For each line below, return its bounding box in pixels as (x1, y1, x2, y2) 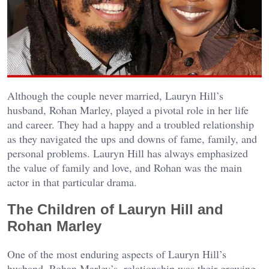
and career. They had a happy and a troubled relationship (7, 117, 254, 132)
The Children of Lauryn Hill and (7, 201, 223, 218)
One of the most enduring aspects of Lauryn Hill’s (7, 247, 226, 262)
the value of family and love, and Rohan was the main (7, 160, 242, 175)
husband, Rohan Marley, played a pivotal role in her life (7, 103, 249, 118)
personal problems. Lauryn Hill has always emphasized (7, 146, 248, 161)
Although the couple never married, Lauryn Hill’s (7, 88, 223, 103)
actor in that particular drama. (7, 175, 137, 190)
